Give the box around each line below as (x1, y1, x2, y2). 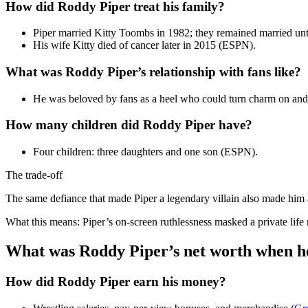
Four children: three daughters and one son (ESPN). (33, 146, 258, 158)
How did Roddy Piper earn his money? (5, 274, 226, 289)
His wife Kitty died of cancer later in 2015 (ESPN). (33, 39, 256, 52)
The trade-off (5, 169, 63, 181)
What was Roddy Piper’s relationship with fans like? (5, 65, 301, 79)
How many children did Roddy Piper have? (5, 118, 252, 133)
